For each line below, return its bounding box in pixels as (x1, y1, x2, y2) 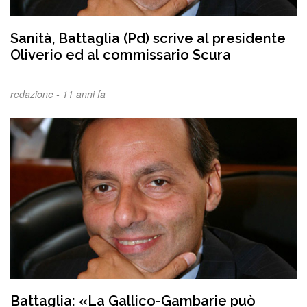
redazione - (10, 86, 62, 101)
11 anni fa (62, 86, 106, 101)
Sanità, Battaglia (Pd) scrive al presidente (10, 29, 286, 47)
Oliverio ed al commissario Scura (10, 46, 231, 63)
